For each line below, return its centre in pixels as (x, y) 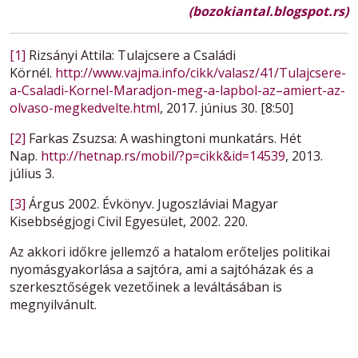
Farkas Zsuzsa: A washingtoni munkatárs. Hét (163, 139)
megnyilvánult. (53, 305)
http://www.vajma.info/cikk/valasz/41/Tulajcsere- (201, 73)
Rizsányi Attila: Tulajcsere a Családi (131, 56)
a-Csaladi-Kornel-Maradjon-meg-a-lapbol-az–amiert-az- (177, 91)
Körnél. (32, 73)
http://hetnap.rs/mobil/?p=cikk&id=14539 (163, 156)
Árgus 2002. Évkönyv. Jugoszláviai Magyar (152, 204)
